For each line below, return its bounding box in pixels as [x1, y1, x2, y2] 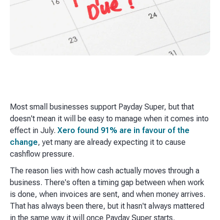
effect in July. [10, 126, 57, 136]
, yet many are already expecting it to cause [38, 137, 186, 147]
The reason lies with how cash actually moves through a [10, 166, 199, 176]
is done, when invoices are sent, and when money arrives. [10, 190, 205, 199]
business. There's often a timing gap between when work [10, 178, 204, 188]
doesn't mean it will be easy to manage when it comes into [10, 114, 209, 124]
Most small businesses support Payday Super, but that [10, 102, 194, 112]
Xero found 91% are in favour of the [57, 126, 190, 136]
